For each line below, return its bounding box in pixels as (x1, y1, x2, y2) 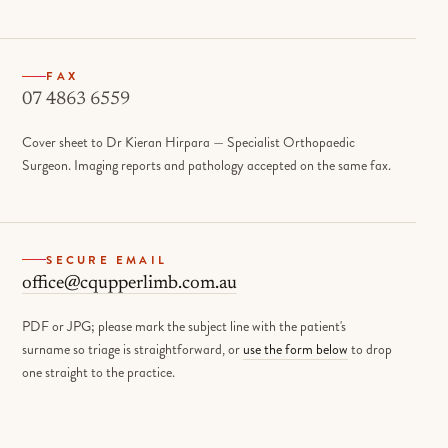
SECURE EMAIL (46, 251, 168, 268)
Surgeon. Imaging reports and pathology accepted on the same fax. (22, 155, 392, 176)
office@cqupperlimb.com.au (22, 273, 238, 293)
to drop (348, 338, 393, 359)
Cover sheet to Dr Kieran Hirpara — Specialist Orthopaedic (22, 132, 356, 153)
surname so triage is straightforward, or (22, 338, 244, 359)
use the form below (243, 338, 349, 359)
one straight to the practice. (22, 361, 176, 382)
